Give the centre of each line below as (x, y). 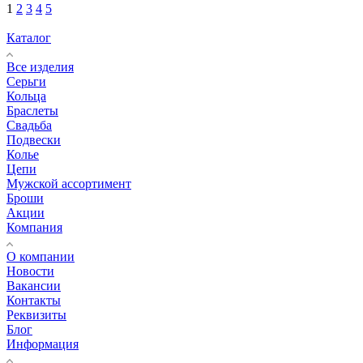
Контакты (34, 300)
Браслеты (32, 110)
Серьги (26, 81)
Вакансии (34, 285)
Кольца (26, 96)
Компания (34, 227)
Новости (30, 271)
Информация (43, 344)
